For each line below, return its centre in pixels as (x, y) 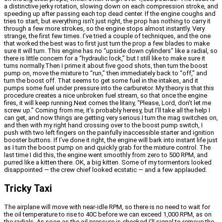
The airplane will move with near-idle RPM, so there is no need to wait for (107, 207)
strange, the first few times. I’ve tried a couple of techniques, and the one (107, 36)
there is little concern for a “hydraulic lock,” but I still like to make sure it (105, 58)
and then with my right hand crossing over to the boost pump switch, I (103, 125)
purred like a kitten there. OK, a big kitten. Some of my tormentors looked (108, 163)
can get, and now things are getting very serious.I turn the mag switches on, (111, 118)
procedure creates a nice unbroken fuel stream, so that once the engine (106, 96)
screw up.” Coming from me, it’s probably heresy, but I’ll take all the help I (107, 111)
